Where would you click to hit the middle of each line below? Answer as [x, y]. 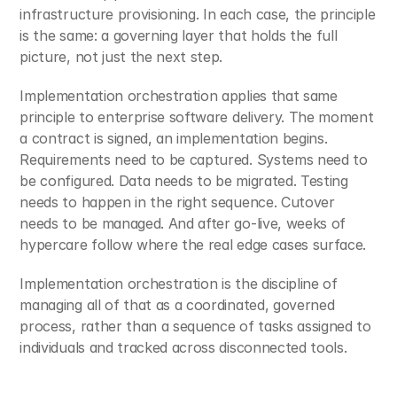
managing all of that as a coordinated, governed [177, 305]
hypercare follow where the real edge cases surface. [193, 245]
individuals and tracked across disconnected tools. [183, 347]
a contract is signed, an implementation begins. [174, 138]
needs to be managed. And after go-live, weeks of [183, 223]
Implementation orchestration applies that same [179, 96]
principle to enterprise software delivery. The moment [197, 117]
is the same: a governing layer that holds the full [179, 35]
